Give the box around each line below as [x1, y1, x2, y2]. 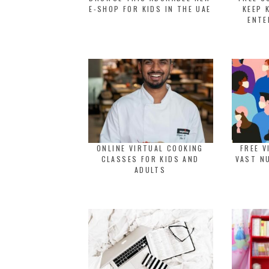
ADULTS [134, 165, 166, 175]
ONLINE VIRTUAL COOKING [97, 143, 204, 153]
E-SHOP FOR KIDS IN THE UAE [89, 4, 211, 14]
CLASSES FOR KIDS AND [101, 154, 199, 164]
